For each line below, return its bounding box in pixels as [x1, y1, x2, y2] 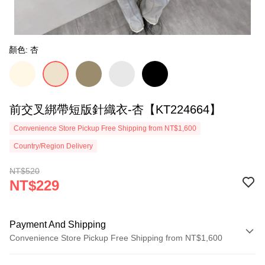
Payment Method [15, 251, 79, 261]
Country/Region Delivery [14, 142, 93, 150]
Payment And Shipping [9, 219, 106, 230]
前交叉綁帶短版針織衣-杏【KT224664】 [9, 103, 221, 116]
